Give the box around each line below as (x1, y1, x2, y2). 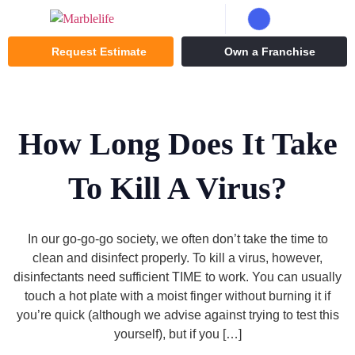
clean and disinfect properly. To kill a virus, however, (32, 251, 323, 265)
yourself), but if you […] (113, 327, 242, 341)
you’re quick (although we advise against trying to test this (16, 308, 339, 322)
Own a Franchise (223, 45, 315, 58)
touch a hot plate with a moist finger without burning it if (25, 289, 330, 303)
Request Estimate (51, 45, 147, 58)
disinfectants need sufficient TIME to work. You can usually (13, 270, 342, 284)
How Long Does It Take (17, 126, 338, 162)
